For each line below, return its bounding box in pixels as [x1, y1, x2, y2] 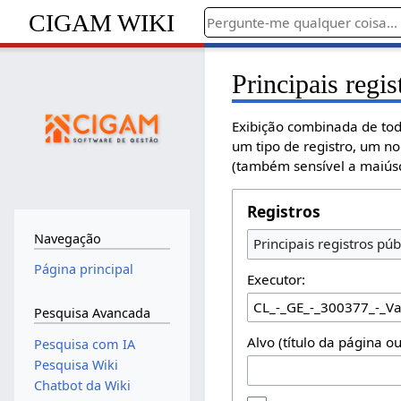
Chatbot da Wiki [33, 377, 131, 394]
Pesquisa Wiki [33, 355, 118, 373]
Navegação [33, 229, 101, 247]
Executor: [247, 269, 306, 288]
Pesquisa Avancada [33, 303, 150, 321]
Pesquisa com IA [33, 335, 135, 353]
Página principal [33, 260, 133, 278]
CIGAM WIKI [29, 8, 175, 37]
